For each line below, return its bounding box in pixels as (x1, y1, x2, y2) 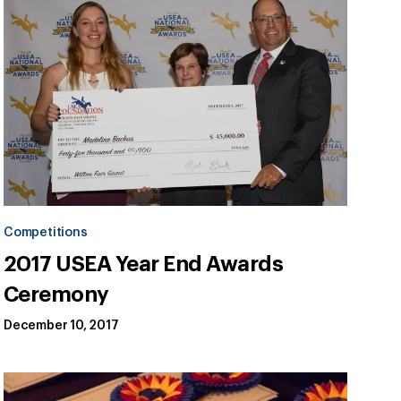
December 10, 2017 (4, 320, 119, 333)
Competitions (4, 226, 88, 240)
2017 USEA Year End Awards (4, 253, 284, 276)
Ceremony (4, 284, 109, 306)
